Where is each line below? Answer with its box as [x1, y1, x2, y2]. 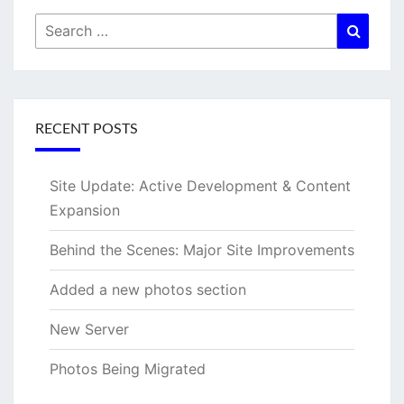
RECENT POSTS [35, 122, 138, 136]
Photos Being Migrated [50, 360, 206, 378]
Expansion [50, 201, 120, 219]
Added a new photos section [50, 280, 246, 298]
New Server [50, 320, 129, 338]
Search [34, 15, 84, 33]
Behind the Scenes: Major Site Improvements [50, 241, 354, 259]
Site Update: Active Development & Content [50, 177, 351, 195]
